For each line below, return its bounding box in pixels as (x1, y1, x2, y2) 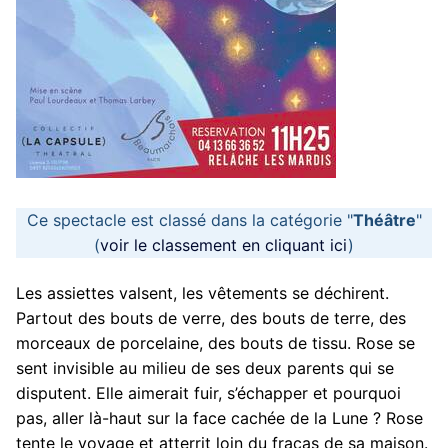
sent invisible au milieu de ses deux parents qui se (16, 357, 394, 378)
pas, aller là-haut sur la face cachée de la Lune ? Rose (16, 407, 423, 428)
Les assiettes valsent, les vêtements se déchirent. (16, 282, 389, 303)
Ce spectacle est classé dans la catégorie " (26, 210, 353, 231)
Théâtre (352, 210, 416, 231)
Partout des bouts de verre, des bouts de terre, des (16, 307, 406, 328)
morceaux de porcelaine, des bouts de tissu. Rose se (16, 332, 415, 353)
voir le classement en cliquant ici (100, 235, 348, 256)
